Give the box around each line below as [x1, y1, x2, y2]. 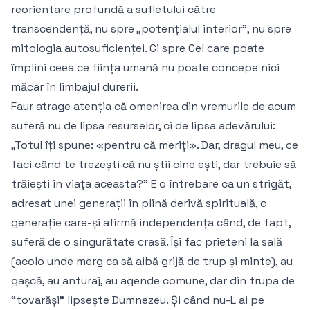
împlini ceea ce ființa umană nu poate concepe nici [11, 60, 280, 75]
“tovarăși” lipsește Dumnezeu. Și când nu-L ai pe [11, 293, 264, 308]
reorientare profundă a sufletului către [11, 2, 216, 17]
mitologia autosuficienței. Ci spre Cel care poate [11, 41, 264, 56]
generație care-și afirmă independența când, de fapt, [11, 215, 291, 230]
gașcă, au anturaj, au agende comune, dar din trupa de [11, 273, 295, 289]
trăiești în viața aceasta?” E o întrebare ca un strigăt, [11, 176, 291, 192]
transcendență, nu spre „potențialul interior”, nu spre [11, 21, 291, 37]
